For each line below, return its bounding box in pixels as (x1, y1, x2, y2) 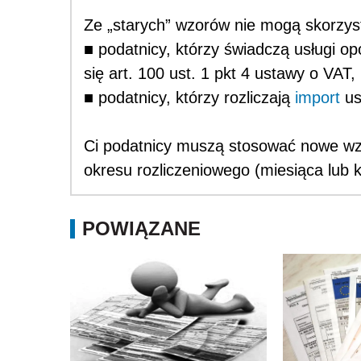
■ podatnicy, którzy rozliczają (84, 89, 295, 107)
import (295, 89, 340, 107)
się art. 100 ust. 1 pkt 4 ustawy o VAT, (84, 64, 355, 83)
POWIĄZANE (82, 218, 201, 240)
